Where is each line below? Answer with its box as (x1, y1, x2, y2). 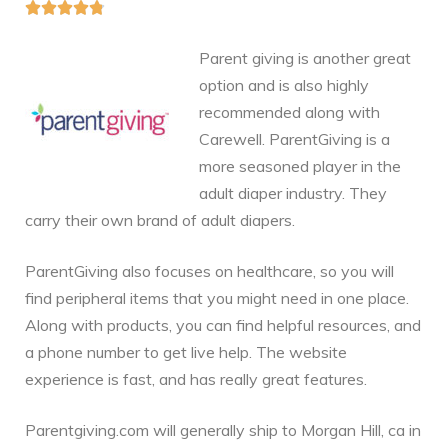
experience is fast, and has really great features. (25, 369, 367, 390)
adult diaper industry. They (199, 183, 387, 204)
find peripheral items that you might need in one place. (25, 288, 409, 309)
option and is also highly (199, 75, 369, 96)
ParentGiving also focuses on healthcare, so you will (25, 261, 394, 282)
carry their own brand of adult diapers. (25, 210, 295, 231)
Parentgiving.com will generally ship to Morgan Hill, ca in (25, 420, 421, 441)
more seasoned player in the (199, 156, 401, 177)
